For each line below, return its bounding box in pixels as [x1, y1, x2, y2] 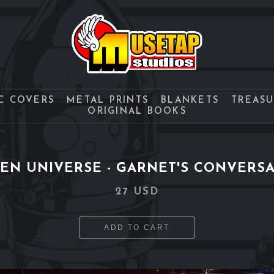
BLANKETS [161, 96, 219, 105]
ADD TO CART [104, 223, 170, 232]
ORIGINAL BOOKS [87, 107, 187, 116]
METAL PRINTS [67, 96, 149, 105]
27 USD [115, 187, 159, 197]
